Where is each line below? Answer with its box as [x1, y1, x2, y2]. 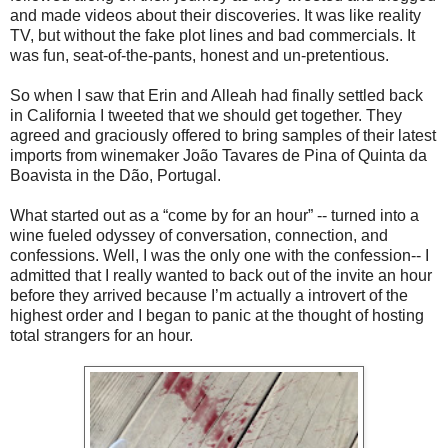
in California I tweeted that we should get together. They [10, 106, 402, 124]
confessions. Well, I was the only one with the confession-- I [10, 246, 429, 264]
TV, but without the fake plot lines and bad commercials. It [10, 26, 415, 44]
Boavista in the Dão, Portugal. [10, 166, 221, 184]
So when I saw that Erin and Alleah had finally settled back [10, 86, 423, 104]
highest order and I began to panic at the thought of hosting [10, 306, 424, 324]
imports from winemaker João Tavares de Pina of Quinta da [10, 146, 427, 164]
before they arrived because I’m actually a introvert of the [10, 286, 408, 304]
